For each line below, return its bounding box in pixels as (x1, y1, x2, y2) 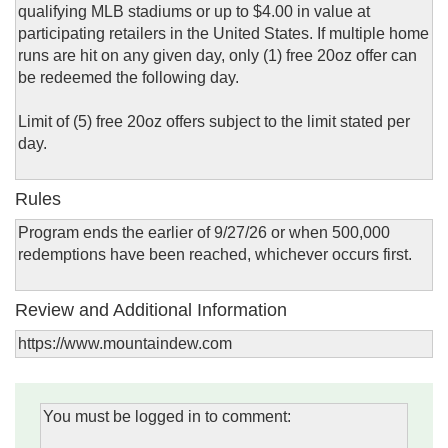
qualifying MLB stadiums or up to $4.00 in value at (18, 3, 370, 21)
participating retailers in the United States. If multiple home (18, 25, 429, 43)
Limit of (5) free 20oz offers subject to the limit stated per (18, 113, 410, 131)
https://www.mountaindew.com (18, 335, 232, 353)
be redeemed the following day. (18, 69, 239, 87)
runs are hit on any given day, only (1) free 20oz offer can (18, 47, 417, 65)
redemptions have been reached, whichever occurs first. (18, 246, 412, 264)
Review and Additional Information (15, 300, 287, 321)
